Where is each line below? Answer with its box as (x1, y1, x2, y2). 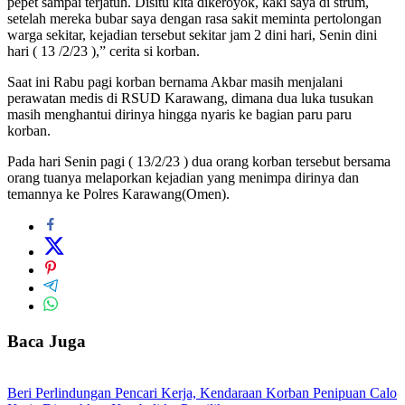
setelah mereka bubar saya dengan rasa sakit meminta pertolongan (7, 11, 381, 27)
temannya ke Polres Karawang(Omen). (7, 186, 230, 202)
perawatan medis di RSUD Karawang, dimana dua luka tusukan (7, 90, 373, 107)
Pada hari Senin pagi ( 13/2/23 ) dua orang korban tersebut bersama (7, 154, 391, 170)
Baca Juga (7, 332, 86, 352)
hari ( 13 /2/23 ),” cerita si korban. (7, 43, 200, 60)
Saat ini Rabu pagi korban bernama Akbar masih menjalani (7, 74, 343, 90)
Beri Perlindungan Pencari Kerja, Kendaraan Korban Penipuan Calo (7, 384, 397, 400)
